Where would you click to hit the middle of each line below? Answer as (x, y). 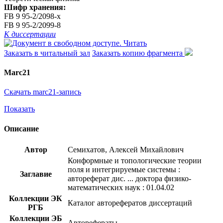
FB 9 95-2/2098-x (32, 16)
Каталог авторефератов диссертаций (130, 203)
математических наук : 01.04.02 (121, 187)
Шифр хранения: (35, 7)
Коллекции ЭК (36, 198)
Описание (21, 128)
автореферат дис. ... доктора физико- (129, 178)
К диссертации (30, 34)
